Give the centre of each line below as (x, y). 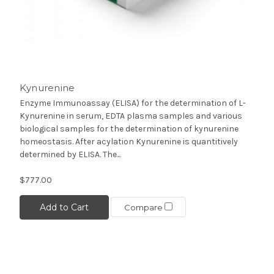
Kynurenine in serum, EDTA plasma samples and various (131, 116)
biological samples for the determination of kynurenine (129, 128)
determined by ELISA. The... (70, 154)
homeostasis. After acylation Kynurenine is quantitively (128, 141)
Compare (144, 208)
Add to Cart (64, 207)
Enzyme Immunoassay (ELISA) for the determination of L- (132, 103)
